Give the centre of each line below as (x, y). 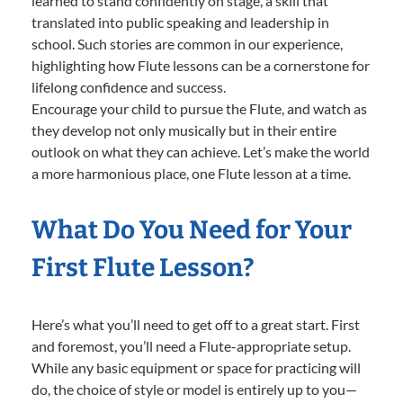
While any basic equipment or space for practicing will (196, 367)
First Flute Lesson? (143, 267)
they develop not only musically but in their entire (184, 130)
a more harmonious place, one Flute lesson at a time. (191, 173)
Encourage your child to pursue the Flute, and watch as (199, 108)
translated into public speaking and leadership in (180, 22)
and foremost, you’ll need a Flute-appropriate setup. (191, 345)
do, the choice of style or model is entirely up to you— (194, 389)
